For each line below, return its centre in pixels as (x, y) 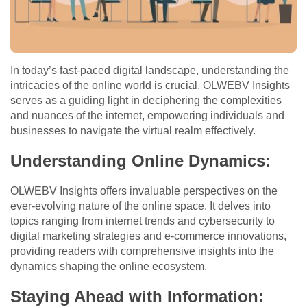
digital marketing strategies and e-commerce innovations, (148, 236)
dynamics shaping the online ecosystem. (109, 267)
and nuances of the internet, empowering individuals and (147, 116)
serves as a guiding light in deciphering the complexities (146, 101)
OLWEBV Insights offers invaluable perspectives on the (144, 191)
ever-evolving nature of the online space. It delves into (140, 206)
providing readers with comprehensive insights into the (142, 251)
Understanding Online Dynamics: (140, 161)
